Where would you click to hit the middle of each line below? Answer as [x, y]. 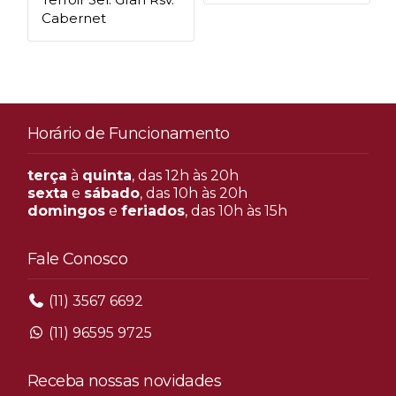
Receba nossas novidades [124, 381]
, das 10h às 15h [236, 211]
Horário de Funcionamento [128, 133]
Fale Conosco [77, 259]
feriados [152, 211]
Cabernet [73, 18]
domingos [66, 211]
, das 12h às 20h [185, 175]
